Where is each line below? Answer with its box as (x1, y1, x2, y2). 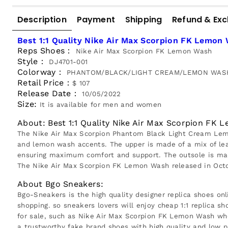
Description (17, 14, 67, 26)
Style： (17, 56, 46, 67)
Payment (76, 14, 115, 26)
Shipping (125, 14, 162, 26)
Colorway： (17, 67, 64, 77)
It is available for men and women (39, 101, 162, 109)
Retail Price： (17, 78, 73, 88)
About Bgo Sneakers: (17, 179, 103, 189)
